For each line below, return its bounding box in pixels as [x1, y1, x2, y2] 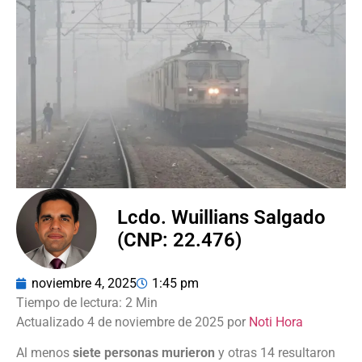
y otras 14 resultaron [215, 344, 335, 360]
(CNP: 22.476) [117, 228, 242, 251]
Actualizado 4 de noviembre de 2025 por [16, 314, 249, 330]
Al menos [16, 344, 69, 360]
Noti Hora [249, 314, 303, 330]
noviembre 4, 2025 [32, 275, 137, 291]
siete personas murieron [69, 344, 215, 360]
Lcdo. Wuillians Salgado [117, 205, 326, 229]
